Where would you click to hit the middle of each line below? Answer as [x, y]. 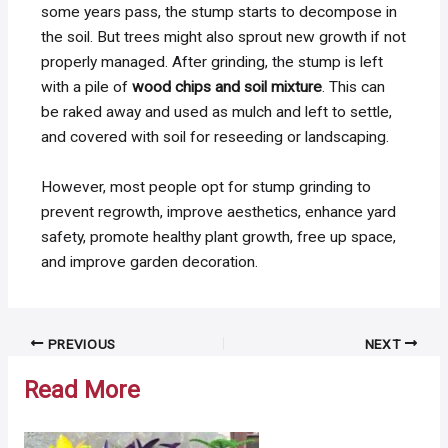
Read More [81, 389]
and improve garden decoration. [150, 262]
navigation [42, 367]
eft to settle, [350, 112]
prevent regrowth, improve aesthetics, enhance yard [219, 212]
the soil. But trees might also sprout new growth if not [224, 37]
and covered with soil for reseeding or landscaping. [215, 137]
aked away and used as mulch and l [188, 112]
